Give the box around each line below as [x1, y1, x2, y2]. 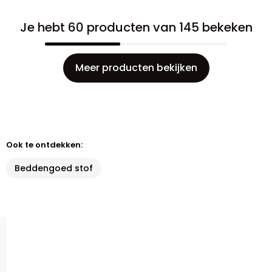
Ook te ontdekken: [6, 139, 83, 151]
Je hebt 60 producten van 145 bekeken [19, 19, 253, 36]
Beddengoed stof [15, 162, 93, 174]
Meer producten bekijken [75, 61, 197, 75]
